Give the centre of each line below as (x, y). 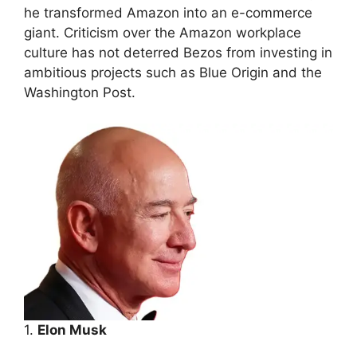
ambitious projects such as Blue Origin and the (173, 73)
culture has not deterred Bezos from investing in (178, 53)
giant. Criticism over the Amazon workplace (163, 33)
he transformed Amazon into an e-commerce (168, 13)
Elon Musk (72, 330)
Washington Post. (80, 93)
